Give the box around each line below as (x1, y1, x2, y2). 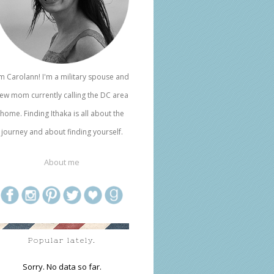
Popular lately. (28, 236, 96, 245)
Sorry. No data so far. (22, 261, 102, 272)
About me (44, 157, 80, 168)
